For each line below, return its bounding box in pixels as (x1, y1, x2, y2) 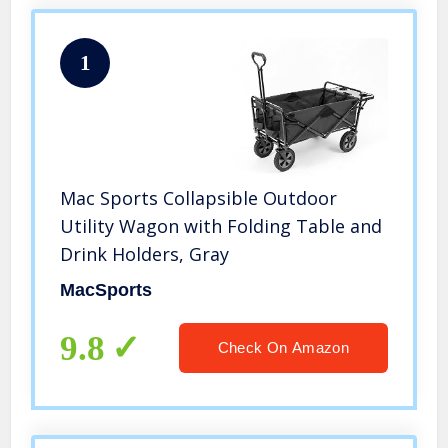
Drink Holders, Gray (60, 242, 230, 267)
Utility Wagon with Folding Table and (60, 214, 383, 239)
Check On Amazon (217, 339, 349, 357)
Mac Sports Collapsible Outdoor (60, 186, 338, 211)
